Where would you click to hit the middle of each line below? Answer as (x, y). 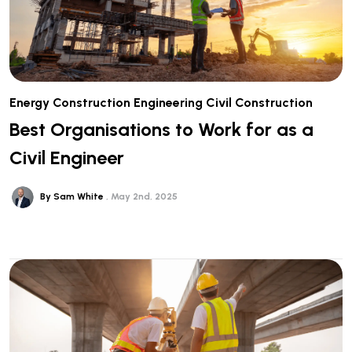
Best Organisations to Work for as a (161, 129)
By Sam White (73, 196)
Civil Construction (259, 103)
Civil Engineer (67, 157)
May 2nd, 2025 (144, 196)
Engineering (168, 103)
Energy (29, 103)
